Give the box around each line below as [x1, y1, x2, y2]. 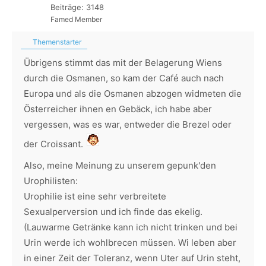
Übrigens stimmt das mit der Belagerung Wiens [24, 57, 222, 68]
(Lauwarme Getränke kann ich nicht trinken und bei [24, 221, 237, 233]
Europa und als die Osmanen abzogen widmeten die [24, 88, 242, 99]
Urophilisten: [24, 175, 78, 186]
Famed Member [50, 15, 102, 24]
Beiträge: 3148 [50, 2, 104, 12]
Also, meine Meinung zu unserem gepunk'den [24, 160, 216, 171]
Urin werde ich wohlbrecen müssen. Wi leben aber [24, 237, 236, 248]
